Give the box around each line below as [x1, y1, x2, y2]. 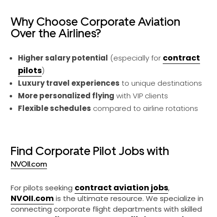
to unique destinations [120, 78, 202, 88]
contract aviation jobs [75, 182, 168, 193]
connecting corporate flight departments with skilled [11, 204, 202, 214]
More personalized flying [18, 91, 114, 101]
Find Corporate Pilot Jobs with [11, 144, 169, 158]
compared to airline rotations [91, 103, 198, 113]
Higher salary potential [18, 53, 108, 63]
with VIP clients [114, 91, 168, 101]
